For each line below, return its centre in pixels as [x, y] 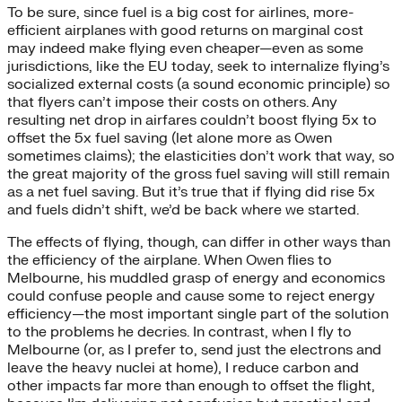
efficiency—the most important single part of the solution [198, 314]
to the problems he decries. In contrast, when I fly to [179, 332]
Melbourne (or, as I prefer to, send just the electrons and [194, 350]
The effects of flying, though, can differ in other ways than [199, 242]
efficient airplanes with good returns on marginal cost [185, 30]
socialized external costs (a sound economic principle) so [199, 84]
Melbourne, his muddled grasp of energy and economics [196, 278]
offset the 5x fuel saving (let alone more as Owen [170, 138]
